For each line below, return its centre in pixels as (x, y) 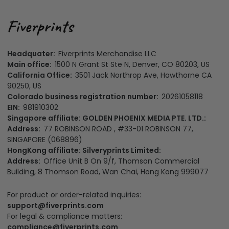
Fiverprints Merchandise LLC (107, 53)
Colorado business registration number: (84, 96)
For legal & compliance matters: (67, 216)
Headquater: (33, 53)
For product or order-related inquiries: (76, 195)
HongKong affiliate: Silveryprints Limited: (86, 150)
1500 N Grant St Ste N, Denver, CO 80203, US (132, 64)
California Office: (41, 75)
